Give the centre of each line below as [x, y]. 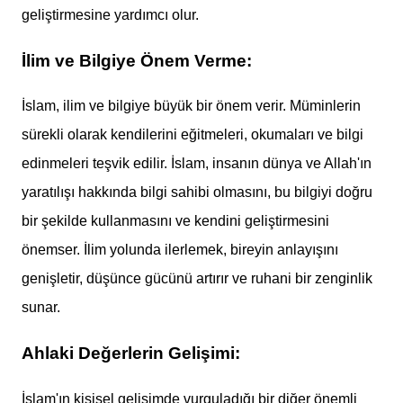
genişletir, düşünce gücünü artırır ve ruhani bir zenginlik [197, 279]
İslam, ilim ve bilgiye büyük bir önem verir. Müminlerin [191, 106]
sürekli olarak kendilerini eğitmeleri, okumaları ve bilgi [193, 135]
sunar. [41, 308]
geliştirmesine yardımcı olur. [110, 14]
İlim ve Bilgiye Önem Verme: [137, 60]
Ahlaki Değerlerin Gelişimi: [131, 354]
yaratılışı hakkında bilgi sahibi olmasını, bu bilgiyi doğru [197, 193]
